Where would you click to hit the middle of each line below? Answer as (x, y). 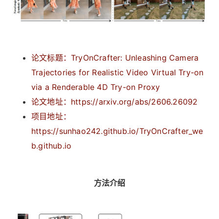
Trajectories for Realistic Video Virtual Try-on (118, 72)
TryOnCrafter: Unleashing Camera (135, 57)
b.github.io (52, 145)
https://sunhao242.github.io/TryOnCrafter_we (117, 131)
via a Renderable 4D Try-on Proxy (96, 87)
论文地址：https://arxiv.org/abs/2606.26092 (115, 101)
